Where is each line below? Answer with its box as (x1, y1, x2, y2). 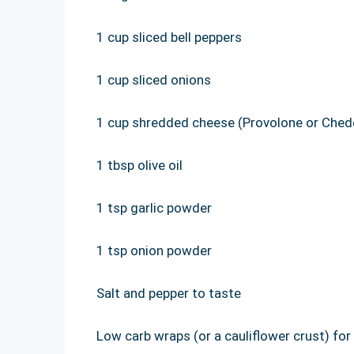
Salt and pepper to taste (96, 284, 241, 301)
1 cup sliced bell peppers (96, 28, 242, 45)
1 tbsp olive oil (96, 156, 183, 173)
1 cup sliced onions (96, 71, 211, 88)
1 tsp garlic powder (96, 199, 212, 216)
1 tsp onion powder (96, 242, 212, 258)
